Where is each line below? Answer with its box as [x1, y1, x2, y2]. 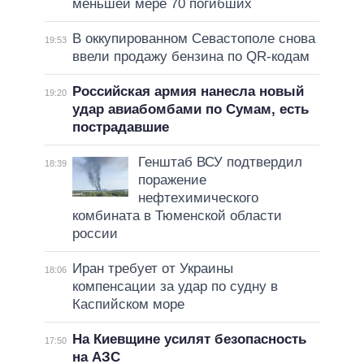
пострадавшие [71, 119, 169, 135]
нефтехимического [137, 189, 258, 206]
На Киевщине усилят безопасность [71, 331, 306, 347]
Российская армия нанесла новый [71, 83, 304, 99]
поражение [137, 171, 206, 188]
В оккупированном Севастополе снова [71, 30, 315, 46]
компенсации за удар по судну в [71, 278, 278, 294]
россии [71, 225, 118, 241]
